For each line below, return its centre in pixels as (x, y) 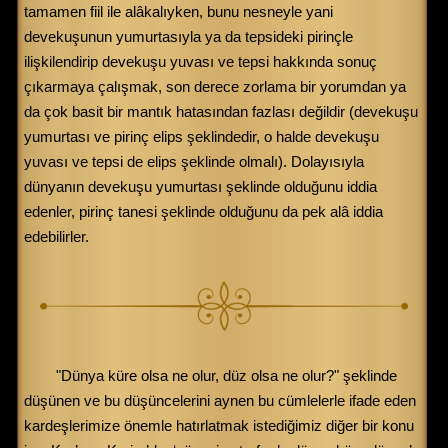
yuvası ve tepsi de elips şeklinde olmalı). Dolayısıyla (194, 161)
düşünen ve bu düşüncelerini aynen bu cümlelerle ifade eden (220, 401)
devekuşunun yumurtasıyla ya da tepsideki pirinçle (188, 36)
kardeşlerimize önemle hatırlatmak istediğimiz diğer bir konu (219, 426)
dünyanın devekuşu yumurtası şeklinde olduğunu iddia (200, 186)
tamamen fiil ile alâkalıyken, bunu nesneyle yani (178, 11)
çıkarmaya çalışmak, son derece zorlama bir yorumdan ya (215, 86)
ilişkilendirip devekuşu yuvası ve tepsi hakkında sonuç (200, 61)
